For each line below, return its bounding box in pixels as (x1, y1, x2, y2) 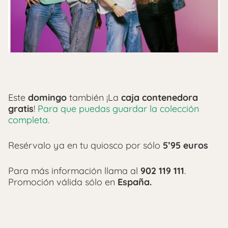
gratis (8, 103, 34, 115)
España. (118, 176, 152, 188)
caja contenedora (121, 92, 198, 104)
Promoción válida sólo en (8, 176, 118, 188)
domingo (28, 92, 67, 104)
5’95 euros (160, 139, 208, 152)
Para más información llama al (8, 165, 140, 177)
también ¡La (67, 92, 121, 104)
